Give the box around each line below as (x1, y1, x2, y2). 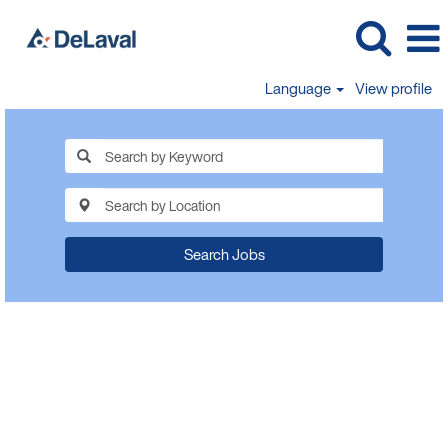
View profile (355, 77, 432, 99)
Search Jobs (183, 243, 265, 265)
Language (265, 77, 334, 99)
